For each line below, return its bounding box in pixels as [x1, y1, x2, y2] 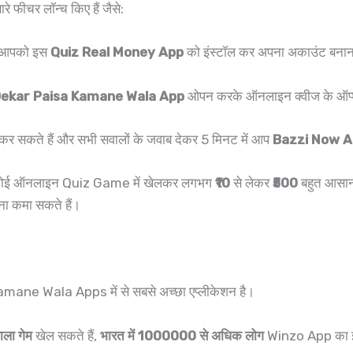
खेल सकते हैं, [32, 327, 100, 344]
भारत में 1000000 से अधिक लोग [100, 327, 264, 344]
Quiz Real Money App [50, 44, 184, 61]
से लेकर [230, 175, 273, 191]
